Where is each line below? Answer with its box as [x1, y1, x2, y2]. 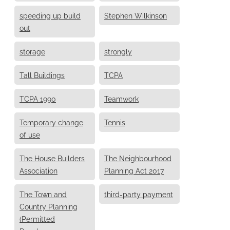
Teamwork [104, 93, 139, 103]
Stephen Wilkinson [104, 10, 167, 20]
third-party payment [104, 188, 173, 199]
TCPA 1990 [20, 93, 56, 103]
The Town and [20, 188, 67, 199]
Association [20, 165, 57, 175]
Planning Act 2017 [104, 165, 164, 175]
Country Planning [20, 201, 78, 211]
